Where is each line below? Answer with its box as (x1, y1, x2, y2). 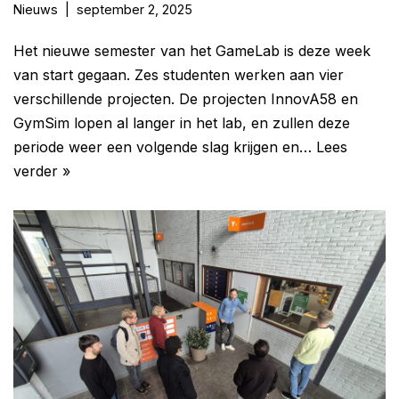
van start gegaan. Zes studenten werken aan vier (13, 65, 344, 84)
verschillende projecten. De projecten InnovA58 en (13, 89, 358, 108)
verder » (13, 161, 70, 180)
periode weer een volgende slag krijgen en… (13, 137, 316, 156)
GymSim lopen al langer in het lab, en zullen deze (13, 113, 350, 132)
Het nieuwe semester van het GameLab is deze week (13, 41, 370, 60)
